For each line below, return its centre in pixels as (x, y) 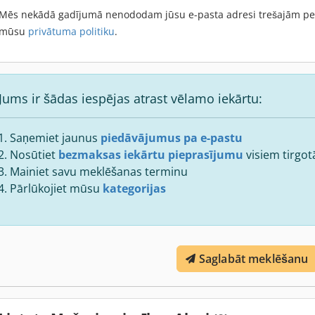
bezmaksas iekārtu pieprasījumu (151, 154)
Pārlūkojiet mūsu (56, 188)
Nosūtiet (34, 154)
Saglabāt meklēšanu (253, 258)
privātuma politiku (71, 31)
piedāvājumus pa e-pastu (172, 137)
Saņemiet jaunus (55, 137)
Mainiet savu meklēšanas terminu (99, 171)
